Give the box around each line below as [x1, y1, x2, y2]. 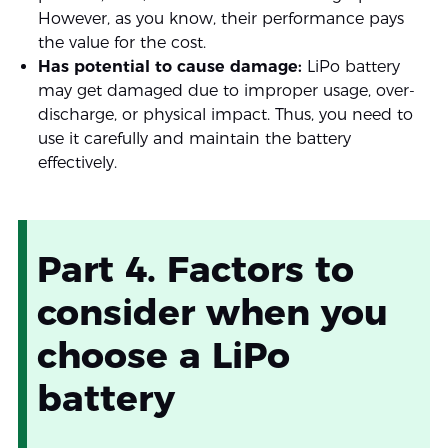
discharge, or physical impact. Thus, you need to [37, 105, 413, 125]
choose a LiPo [36, 333, 290, 378]
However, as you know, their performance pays [37, 9, 404, 29]
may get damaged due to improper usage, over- [37, 81, 415, 101]
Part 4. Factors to [36, 247, 354, 292]
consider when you [36, 290, 388, 335]
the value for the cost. [37, 33, 206, 53]
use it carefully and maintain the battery [37, 129, 351, 149]
